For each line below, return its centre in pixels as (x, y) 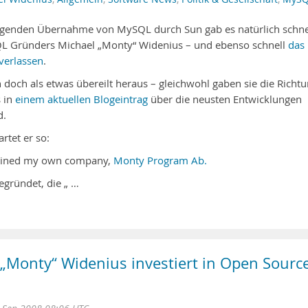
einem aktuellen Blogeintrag (81, 99)
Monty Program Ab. (160, 161)
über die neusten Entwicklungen (225, 99)
